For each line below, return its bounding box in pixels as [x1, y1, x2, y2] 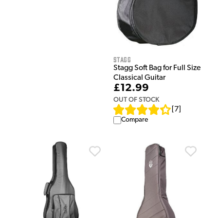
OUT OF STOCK [113, 95, 159, 104]
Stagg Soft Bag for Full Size [113, 64, 200, 73]
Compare [121, 116, 148, 124]
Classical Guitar [113, 74, 165, 82]
